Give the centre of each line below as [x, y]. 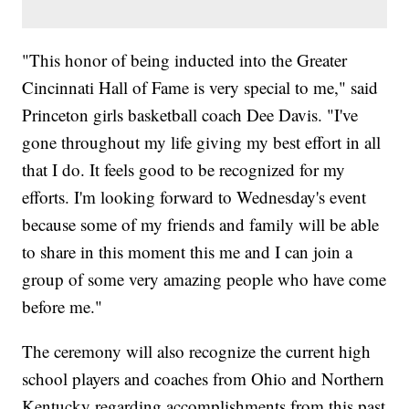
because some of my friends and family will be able [201, 225]
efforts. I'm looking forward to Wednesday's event [194, 197]
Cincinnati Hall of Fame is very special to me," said [200, 88]
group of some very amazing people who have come [204, 279]
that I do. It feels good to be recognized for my [184, 170]
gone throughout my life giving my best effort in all [202, 142]
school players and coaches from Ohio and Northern [204, 379]
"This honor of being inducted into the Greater [185, 60]
